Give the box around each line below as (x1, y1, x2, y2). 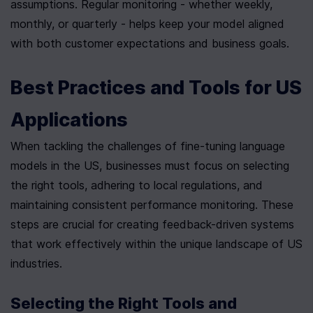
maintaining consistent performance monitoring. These (10, 198, 293, 212)
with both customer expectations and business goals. (10, 36, 289, 50)
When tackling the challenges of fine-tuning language (10, 139, 285, 153)
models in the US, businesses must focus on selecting (10, 159, 289, 173)
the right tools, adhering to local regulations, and (10, 178, 263, 192)
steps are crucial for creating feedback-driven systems (10, 217, 294, 231)
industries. (10, 256, 62, 270)
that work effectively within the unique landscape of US (10, 237, 303, 251)
